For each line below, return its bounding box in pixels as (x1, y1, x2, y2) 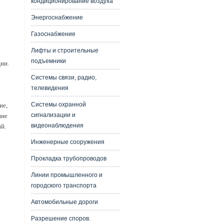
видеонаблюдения (30, 122, 83, 129)
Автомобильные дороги (30, 198, 98, 205)
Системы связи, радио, (30, 74, 96, 81)
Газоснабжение (30, 30, 75, 37)
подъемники (30, 57, 66, 64)
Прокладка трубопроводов (30, 155, 106, 162)
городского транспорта (30, 182, 96, 189)
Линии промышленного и (30, 171, 102, 178)
